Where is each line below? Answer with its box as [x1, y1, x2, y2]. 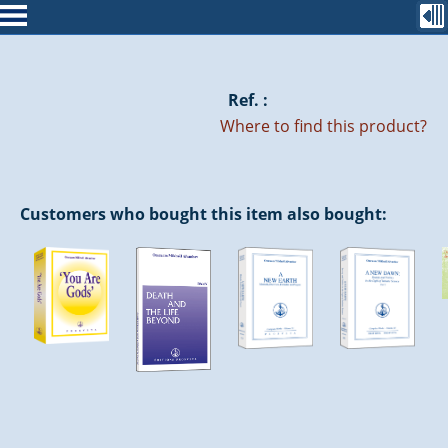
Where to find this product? [220, 115, 427, 138]
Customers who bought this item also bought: [20, 203, 387, 225]
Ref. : [228, 88, 268, 111]
